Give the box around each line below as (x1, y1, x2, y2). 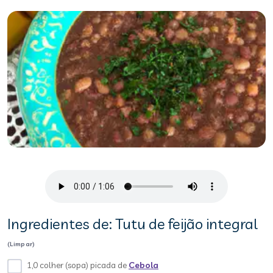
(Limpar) (7, 240, 35, 248)
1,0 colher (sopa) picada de (27, 260, 129, 271)
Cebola (129, 260, 158, 271)
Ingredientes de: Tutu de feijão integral (7, 214, 258, 233)
